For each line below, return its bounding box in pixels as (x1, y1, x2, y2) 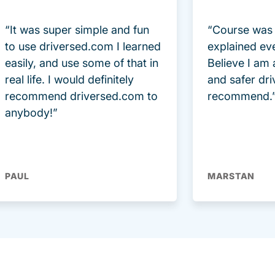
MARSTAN (207, 171, 255, 182)
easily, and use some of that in (5, 56, 158, 70)
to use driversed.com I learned (5, 40, 161, 53)
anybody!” (5, 106, 58, 120)
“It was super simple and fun (5, 23, 149, 37)
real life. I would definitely (5, 73, 134, 87)
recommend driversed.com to (5, 90, 158, 103)
